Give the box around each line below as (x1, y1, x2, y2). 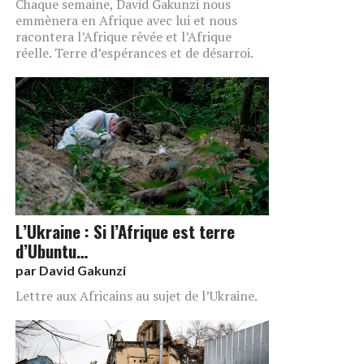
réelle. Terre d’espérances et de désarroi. (15, 43, 253, 62)
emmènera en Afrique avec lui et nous (15, 11, 237, 29)
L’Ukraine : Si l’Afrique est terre (15, 218, 235, 244)
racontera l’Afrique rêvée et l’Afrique (15, 27, 232, 45)
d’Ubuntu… (15, 237, 88, 263)
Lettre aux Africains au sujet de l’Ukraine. (15, 286, 258, 305)
